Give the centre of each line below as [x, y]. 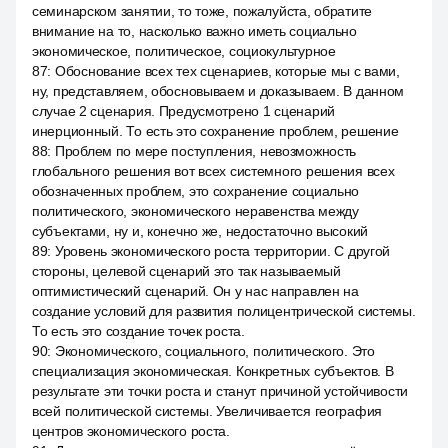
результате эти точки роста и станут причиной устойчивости [220, 391]
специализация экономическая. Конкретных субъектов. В [213, 371]
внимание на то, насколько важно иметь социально [194, 31]
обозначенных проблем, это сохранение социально [196, 191]
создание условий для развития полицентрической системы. [224, 311]
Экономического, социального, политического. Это [214, 351]
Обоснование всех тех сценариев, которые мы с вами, [227, 71]
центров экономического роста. [131, 431]
